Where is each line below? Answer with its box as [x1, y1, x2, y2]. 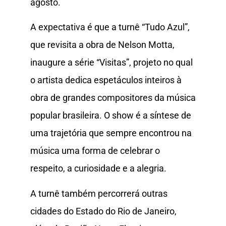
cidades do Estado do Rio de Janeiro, [30, 205, 177, 216]
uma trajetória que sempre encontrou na [30, 128, 192, 139]
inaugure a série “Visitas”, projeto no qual [30, 57, 193, 68]
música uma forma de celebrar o [30, 145, 160, 156]
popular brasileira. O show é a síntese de [30, 110, 191, 121]
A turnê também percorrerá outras [30, 188, 167, 199]
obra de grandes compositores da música [30, 92, 196, 103]
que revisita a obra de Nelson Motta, [30, 39, 175, 50]
